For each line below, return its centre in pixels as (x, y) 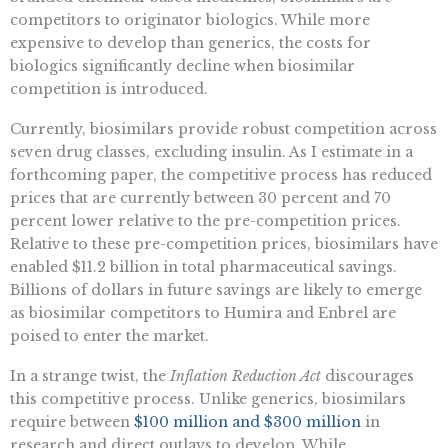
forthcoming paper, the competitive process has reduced (221, 175)
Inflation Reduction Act (245, 375)
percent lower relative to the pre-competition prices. (205, 221)
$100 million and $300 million (247, 421)
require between (72, 421)
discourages (367, 375)
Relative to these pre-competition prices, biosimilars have (224, 244)
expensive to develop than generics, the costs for (190, 43)
